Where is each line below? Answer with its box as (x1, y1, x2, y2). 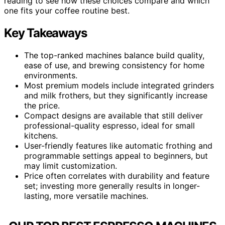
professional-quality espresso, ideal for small (24, 120, 195, 131)
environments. (24, 70, 77, 80)
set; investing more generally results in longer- (24, 180, 200, 191)
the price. (24, 100, 60, 110)
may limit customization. (24, 160, 117, 171)
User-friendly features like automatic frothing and (24, 140, 212, 151)
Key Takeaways (4, 25, 87, 40)
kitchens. (24, 130, 58, 141)
